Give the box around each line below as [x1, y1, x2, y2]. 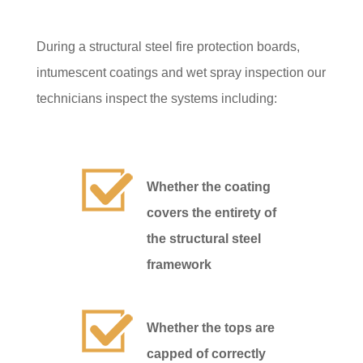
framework [147, 258, 212, 272]
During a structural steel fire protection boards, [36, 39, 300, 53]
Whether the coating [147, 180, 271, 194]
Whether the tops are [147, 321, 275, 335]
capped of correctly [147, 347, 267, 361]
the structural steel [147, 232, 262, 246]
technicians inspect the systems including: [36, 91, 277, 105]
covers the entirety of [147, 206, 277, 220]
